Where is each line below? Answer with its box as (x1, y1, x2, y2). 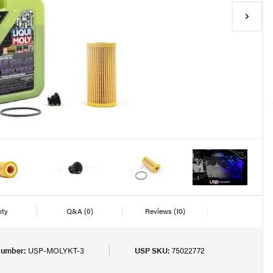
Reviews (145, 205, 174, 216)
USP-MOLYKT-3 (28, 244, 84, 256)
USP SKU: (135, 244, 170, 256)
